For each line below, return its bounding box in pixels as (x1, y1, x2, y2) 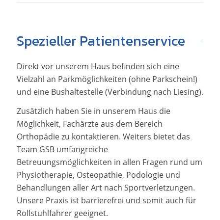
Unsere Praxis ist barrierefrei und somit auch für (16, 195, 196, 206)
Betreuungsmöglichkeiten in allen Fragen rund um (16, 157, 202, 168)
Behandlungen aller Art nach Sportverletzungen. (16, 182, 195, 193)
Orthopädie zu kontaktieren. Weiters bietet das (16, 131, 190, 142)
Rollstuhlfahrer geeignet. (16, 208, 108, 219)
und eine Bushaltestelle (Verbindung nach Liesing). (16, 86, 203, 97)
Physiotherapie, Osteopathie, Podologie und (16, 169, 180, 181)
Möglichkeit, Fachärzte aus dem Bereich (16, 118, 163, 130)
